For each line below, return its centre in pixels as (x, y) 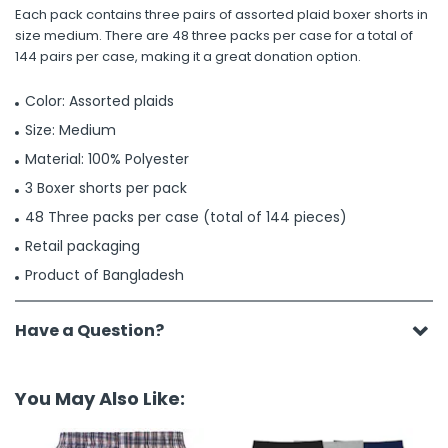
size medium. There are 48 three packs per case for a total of (214, 35)
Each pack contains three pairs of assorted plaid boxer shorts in (221, 14)
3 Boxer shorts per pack (106, 188)
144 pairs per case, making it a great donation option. (188, 56)
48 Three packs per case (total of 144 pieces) (186, 217)
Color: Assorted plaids (99, 101)
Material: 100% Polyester (107, 159)
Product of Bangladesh (104, 275)
